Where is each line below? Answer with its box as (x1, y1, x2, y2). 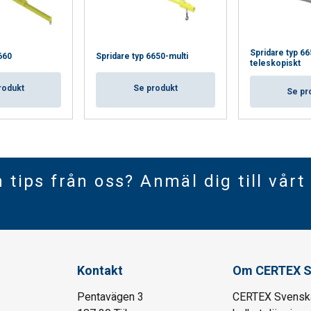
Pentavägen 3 (77, 290, 144, 304)
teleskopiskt (249, 58, 301, 69)
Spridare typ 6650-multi (96, 51, 189, 62)
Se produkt (133, 83, 178, 94)
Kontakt (77, 263, 124, 278)
